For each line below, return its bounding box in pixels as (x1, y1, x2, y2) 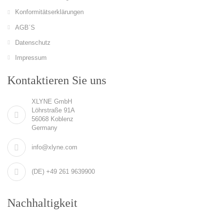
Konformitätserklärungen (15, 8, 84, 16)
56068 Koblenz (32, 115, 73, 123)
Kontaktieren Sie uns (7, 73, 106, 87)
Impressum (15, 54, 47, 61)
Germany (32, 124, 57, 131)
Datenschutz (15, 38, 51, 46)
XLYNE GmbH (32, 97, 72, 105)
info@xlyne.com (32, 143, 77, 151)
